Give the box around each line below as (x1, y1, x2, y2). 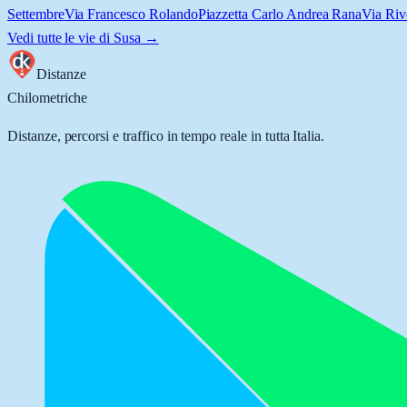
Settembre (7, 6, 65, 22)
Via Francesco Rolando (64, 6, 198, 22)
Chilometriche (7, 90, 88, 105)
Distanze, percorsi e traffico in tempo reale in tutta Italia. (7, 128, 325, 144)
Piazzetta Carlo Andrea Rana (197, 6, 362, 22)
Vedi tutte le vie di (7, 30, 114, 45)
